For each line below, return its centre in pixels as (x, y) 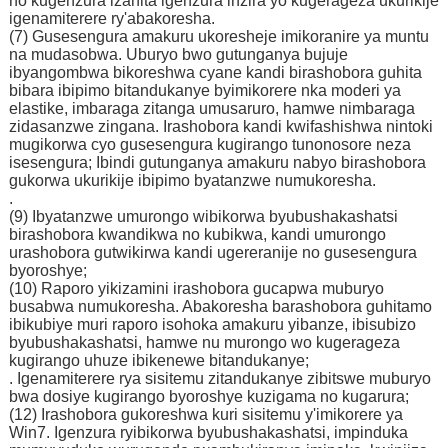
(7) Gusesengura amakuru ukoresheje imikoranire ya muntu (218, 36)
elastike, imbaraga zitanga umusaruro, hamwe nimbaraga (211, 108)
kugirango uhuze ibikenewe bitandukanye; (158, 360)
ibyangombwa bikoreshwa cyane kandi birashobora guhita (215, 72)
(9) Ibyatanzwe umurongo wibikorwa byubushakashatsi (203, 216)
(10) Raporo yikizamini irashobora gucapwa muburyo (196, 288)
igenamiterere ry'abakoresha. (111, 18)
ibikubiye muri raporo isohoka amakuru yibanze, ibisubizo (212, 324)
